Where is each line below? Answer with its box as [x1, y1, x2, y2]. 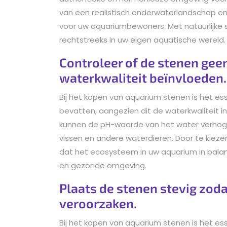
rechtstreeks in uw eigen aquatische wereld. [59, 34, 225, 45]
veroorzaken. [59, 195, 137, 211]
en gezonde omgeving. [59, 160, 146, 171]
